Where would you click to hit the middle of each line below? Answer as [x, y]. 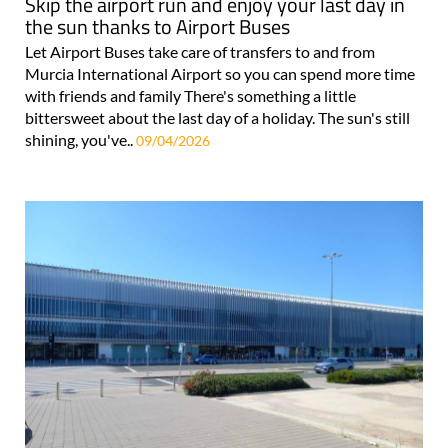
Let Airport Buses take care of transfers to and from [200, 52]
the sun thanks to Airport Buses [157, 27]
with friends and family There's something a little [190, 96]
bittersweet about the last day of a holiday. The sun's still [217, 118]
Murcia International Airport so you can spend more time [220, 74]
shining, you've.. [80, 140]
